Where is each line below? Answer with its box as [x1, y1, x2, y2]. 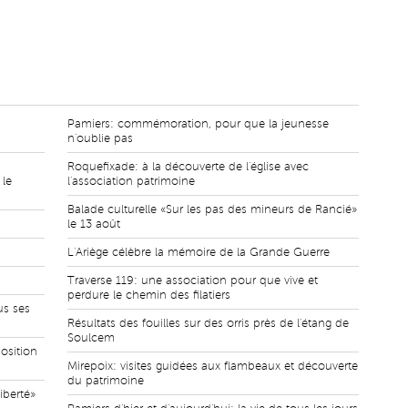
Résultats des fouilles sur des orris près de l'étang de [67, 317, 349, 330]
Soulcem [67, 331, 115, 344]
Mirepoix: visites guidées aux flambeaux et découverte [67, 360, 358, 372]
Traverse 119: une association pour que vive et [67, 274, 318, 287]
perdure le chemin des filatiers [67, 289, 230, 301]
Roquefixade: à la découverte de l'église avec [67, 160, 309, 173]
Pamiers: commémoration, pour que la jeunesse [67, 117, 329, 130]
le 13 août [67, 218, 120, 230]
